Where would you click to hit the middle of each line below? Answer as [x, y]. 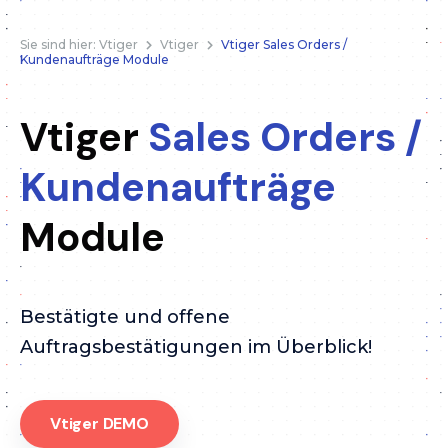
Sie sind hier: [59, 45]
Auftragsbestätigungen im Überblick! [196, 347]
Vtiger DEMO [99, 423]
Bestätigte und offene [125, 317]
